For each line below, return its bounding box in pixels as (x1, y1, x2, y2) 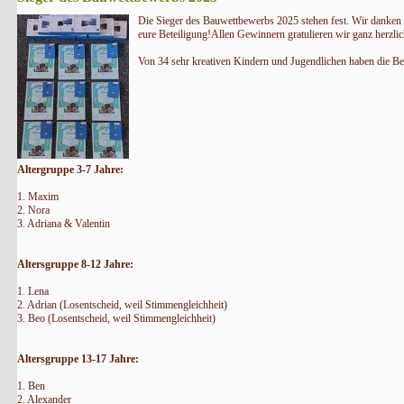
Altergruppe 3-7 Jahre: (16, 163, 124, 176)
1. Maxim (16, 190, 61, 203)
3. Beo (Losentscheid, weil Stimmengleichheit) (16, 312, 216, 325)
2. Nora (16, 204, 52, 216)
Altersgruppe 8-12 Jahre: (16, 258, 133, 271)
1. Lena (16, 285, 51, 298)
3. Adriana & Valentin (16, 217, 113, 230)
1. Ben (16, 380, 45, 392)
